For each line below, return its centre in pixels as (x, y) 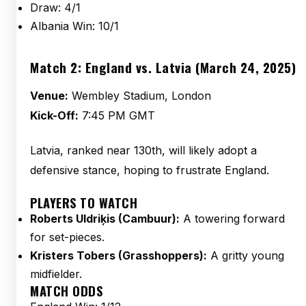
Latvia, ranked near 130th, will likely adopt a (143, 150)
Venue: (49, 96)
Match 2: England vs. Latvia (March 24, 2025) (163, 67)
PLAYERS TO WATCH (84, 203)
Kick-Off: (54, 115)
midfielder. (56, 274)
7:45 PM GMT (117, 115)
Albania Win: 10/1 (74, 26)
